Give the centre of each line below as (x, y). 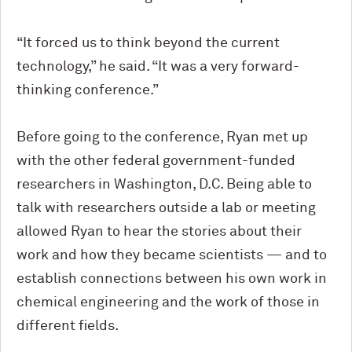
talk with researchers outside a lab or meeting (166, 208)
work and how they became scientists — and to (172, 255)
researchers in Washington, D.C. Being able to (164, 184)
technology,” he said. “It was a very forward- (158, 66)
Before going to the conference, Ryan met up (162, 137)
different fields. (68, 326)
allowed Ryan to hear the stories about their (159, 231)
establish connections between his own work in (172, 279)
